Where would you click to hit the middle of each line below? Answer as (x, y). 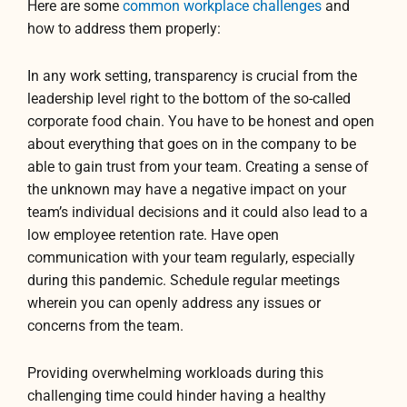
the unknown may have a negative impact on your (187, 189)
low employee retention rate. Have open (153, 235)
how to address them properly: (124, 29)
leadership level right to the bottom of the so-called (189, 99)
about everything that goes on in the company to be (192, 144)
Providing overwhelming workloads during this (175, 373)
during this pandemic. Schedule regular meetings (184, 280)
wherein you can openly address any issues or (174, 303)
